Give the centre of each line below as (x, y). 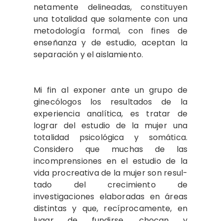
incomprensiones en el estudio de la (110, 161)
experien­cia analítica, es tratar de (110, 113)
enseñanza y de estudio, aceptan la (110, 42)
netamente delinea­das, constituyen (110, 7)
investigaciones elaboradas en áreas (110, 196)
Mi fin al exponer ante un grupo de (110, 90)
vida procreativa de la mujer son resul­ (110, 173)
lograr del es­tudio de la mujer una (110, 125)
